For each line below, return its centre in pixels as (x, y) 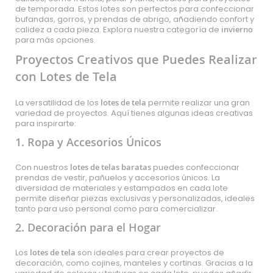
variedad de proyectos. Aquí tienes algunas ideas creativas (134, 113)
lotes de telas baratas (111, 167)
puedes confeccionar (195, 167)
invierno (237, 29)
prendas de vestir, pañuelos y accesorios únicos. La (118, 178)
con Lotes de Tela (66, 76)
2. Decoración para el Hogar (88, 227)
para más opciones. (55, 40)
